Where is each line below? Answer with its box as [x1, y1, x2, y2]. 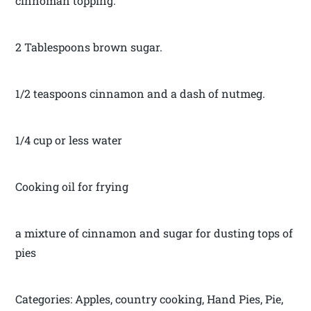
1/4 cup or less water [15, 132, 123, 147]
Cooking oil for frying [15, 178, 129, 194]
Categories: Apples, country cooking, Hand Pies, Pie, [15, 291, 284, 306]
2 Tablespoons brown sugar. [15, 39, 163, 54]
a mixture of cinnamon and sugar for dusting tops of [15, 225, 294, 240]
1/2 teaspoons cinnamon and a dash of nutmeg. [15, 85, 266, 101]
